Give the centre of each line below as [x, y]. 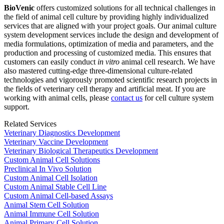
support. [17, 107]
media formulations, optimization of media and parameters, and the [109, 44]
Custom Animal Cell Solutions [52, 160]
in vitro [108, 62]
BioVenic [19, 8]
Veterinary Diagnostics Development [62, 133]
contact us [127, 98]
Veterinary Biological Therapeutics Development [81, 151]
